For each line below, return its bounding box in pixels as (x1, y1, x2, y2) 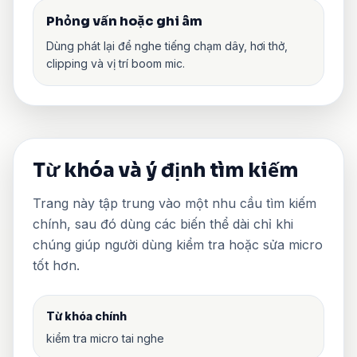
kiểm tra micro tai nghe (46, 331, 164, 345)
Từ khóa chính (46, 308, 127, 323)
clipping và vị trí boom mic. (46, 56, 185, 70)
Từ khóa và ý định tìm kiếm (33, 158, 298, 182)
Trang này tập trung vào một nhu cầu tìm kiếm (33, 194, 316, 211)
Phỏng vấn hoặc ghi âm (46, 12, 202, 29)
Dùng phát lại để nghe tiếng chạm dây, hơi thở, (46, 38, 288, 53)
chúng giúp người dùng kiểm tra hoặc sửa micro (33, 236, 323, 253)
